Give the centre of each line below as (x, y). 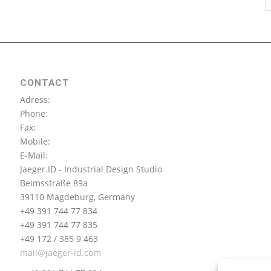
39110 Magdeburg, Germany (78, 197)
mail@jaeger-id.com (61, 252)
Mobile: (35, 141)
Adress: (35, 99)
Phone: (34, 113)
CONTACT (45, 83)
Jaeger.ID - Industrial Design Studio (91, 169)
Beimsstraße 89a (54, 183)
